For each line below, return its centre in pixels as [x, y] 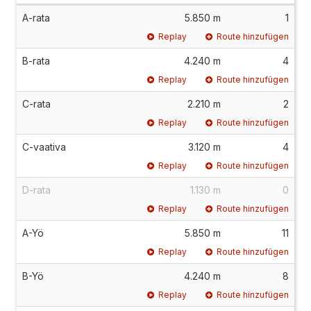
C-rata [36, 103]
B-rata [36, 60]
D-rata [36, 190]
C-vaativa [44, 146]
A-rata [36, 17]
